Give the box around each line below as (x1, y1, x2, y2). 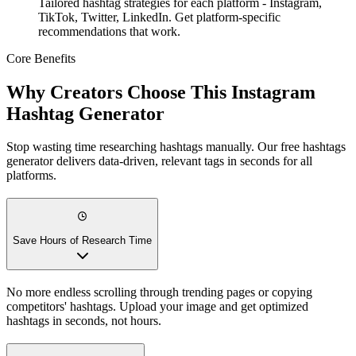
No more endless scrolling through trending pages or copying (6, 284, 312, 299)
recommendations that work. (38, 24, 180, 38)
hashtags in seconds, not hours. (6, 313, 161, 327)
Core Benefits (6, 51, 75, 65)
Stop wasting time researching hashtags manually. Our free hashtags (6, 140, 346, 154)
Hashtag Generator (6, 103, 164, 124)
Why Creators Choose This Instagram (6, 81, 315, 103)
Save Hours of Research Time (13, 234, 152, 247)
